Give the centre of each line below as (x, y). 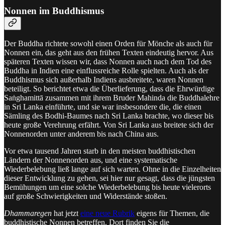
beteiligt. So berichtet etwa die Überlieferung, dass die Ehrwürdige (109, 89)
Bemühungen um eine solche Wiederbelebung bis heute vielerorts (107, 187)
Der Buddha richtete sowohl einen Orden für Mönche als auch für (108, 44)
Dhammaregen (28, 213)
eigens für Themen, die (172, 213)
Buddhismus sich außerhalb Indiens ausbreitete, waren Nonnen (104, 80)
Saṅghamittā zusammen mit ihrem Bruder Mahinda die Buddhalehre (112, 98)
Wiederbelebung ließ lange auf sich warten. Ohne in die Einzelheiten (113, 169)
